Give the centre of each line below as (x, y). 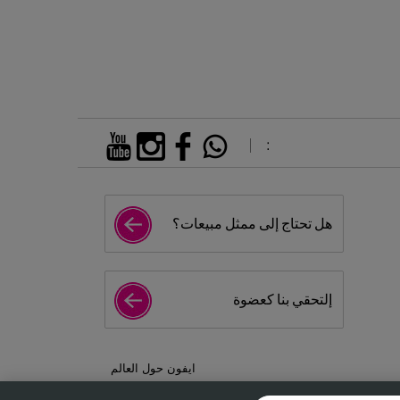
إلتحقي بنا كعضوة (283, 300)
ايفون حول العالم (153, 367)
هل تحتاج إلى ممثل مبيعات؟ (252, 224)
